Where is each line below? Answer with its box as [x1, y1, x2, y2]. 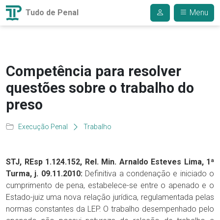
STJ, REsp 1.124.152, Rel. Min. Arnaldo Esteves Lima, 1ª [6, 157, 214, 166]
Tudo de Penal [24, 7, 79, 17]
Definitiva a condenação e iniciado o [82, 169, 214, 178]
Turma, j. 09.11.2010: [6, 169, 82, 178]
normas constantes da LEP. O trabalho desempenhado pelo [6, 204, 214, 214]
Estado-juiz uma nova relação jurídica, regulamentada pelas [6, 192, 214, 202]
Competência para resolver [6, 63, 181, 80]
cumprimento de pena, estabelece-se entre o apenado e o [6, 181, 214, 190]
